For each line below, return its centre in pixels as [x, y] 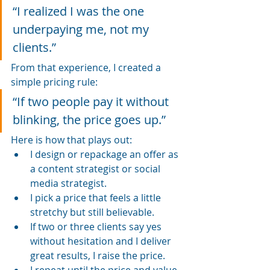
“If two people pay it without [92, 101]
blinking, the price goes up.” [89, 119]
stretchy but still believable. [92, 212]
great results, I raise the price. [98, 255]
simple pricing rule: [54, 82]
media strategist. [68, 183]
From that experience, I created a [87, 67]
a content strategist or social [96, 168]
